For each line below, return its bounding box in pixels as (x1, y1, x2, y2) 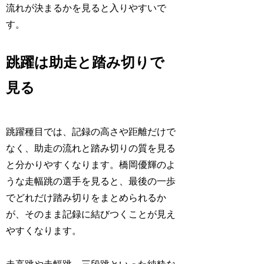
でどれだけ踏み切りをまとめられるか (6, 192, 167, 203)
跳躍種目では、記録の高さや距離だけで (6, 126, 176, 137)
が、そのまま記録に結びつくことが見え (6, 209, 176, 219)
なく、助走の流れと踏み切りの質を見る (6, 143, 176, 153)
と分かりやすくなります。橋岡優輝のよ (6, 159, 176, 170)
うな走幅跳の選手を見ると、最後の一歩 (6, 176, 176, 186)
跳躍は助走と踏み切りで (6, 54, 165, 70)
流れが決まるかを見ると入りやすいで (6, 3, 167, 14)
